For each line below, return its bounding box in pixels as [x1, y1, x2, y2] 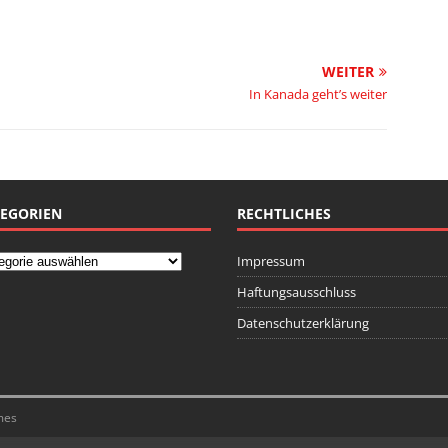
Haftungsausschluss [236, 283, 356, 301]
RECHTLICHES [236, 204, 331, 223]
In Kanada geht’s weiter [249, 85, 388, 103]
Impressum [236, 252, 305, 270]
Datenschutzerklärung [236, 314, 369, 332]
